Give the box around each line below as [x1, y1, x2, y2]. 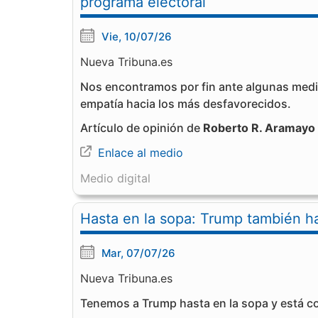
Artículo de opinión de [80, 121, 203, 135]
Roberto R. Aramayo [203, 121, 315, 135]
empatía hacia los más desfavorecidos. [80, 97, 291, 111]
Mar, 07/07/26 [102, 246, 175, 260]
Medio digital [80, 171, 150, 185]
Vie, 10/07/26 [102, 30, 172, 43]
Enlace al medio [98, 146, 183, 160]
